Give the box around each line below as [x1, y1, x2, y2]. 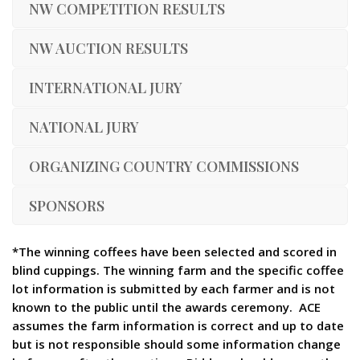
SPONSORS [29, 196, 104, 215]
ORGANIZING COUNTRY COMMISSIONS [29, 157, 299, 176]
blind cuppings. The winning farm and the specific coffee [12, 261, 344, 278]
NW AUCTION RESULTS [29, 39, 188, 58]
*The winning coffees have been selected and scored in [12, 243, 337, 260]
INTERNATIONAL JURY [29, 78, 182, 97]
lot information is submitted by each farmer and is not [12, 280, 335, 297]
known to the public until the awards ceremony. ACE [12, 298, 321, 315]
